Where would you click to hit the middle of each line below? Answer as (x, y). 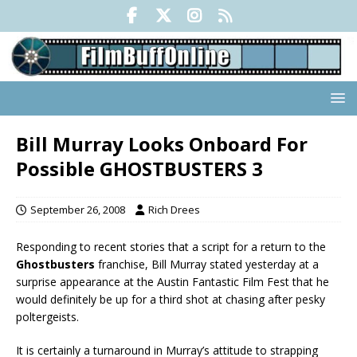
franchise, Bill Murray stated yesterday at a (207, 265)
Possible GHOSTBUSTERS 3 (139, 169)
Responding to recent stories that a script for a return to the (171, 247)
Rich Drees (174, 210)
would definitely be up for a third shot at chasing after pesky (171, 300)
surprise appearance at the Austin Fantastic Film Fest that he (173, 282)
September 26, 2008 (78, 210)
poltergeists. (47, 317)
